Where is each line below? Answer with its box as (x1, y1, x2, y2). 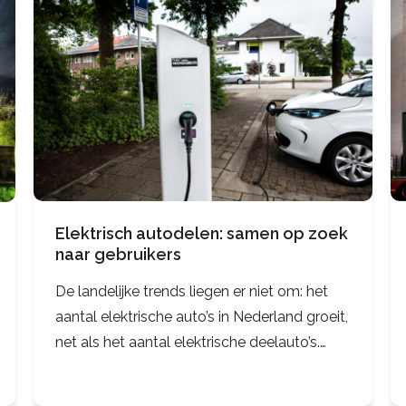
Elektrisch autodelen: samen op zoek (55, 223, 349, 243)
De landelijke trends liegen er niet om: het (55, 282, 329, 300)
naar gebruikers (55, 244, 182, 264)
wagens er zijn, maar (55, 383, 191, 401)
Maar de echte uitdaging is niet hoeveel (55, 358, 317, 376)
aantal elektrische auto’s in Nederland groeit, (55, 307, 349, 325)
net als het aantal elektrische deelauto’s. (55, 333, 321, 351)
